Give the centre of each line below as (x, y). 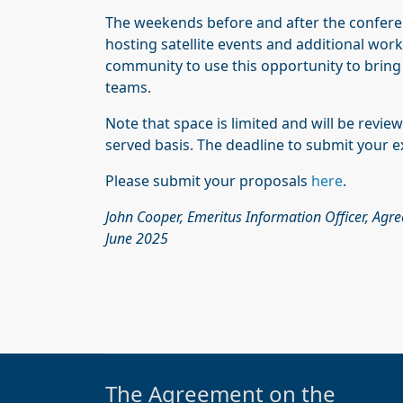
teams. (128, 87)
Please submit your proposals (208, 180)
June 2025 (137, 238)
